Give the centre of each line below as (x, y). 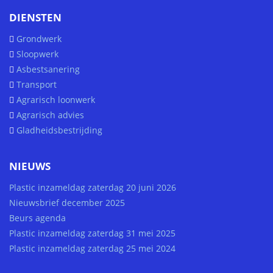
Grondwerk (39, 39)
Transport (37, 84)
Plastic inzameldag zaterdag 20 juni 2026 (93, 187)
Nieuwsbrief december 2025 (67, 203)
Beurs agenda (37, 218)
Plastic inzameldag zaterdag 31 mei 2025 (92, 233)
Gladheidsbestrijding (59, 130)
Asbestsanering (48, 69)
